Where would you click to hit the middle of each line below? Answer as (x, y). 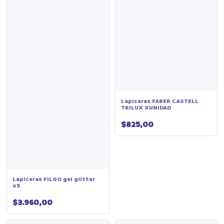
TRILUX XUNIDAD (146, 107)
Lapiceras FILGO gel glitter (54, 179)
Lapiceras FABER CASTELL (159, 101)
